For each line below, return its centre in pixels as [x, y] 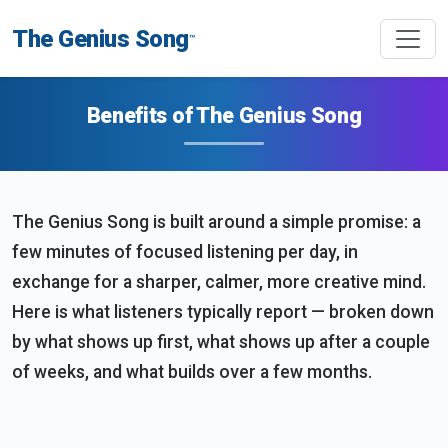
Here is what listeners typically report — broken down [223, 311]
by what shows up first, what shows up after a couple [221, 341]
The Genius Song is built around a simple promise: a [216, 221]
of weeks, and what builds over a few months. [192, 371]
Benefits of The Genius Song [224, 115]
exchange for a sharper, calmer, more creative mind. [219, 281]
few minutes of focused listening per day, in [185, 251]
